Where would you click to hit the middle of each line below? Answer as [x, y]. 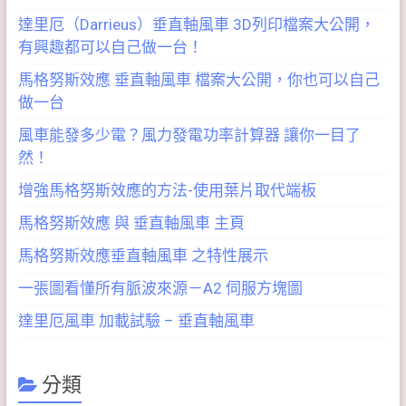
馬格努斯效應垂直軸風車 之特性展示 [143, 256]
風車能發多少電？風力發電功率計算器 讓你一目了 [189, 135]
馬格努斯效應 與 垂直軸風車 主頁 [131, 223]
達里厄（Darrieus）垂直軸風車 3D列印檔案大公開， [196, 25]
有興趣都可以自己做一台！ [110, 48]
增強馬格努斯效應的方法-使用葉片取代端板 [167, 191]
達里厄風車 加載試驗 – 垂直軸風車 [136, 321]
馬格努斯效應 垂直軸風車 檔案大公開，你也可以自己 [198, 80]
